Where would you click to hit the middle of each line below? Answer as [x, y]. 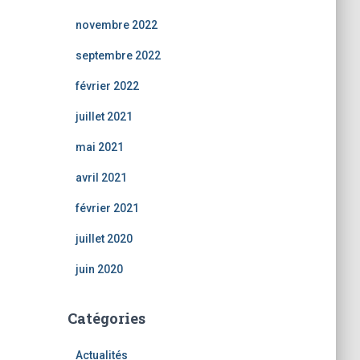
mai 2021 [99, 147]
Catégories [106, 318]
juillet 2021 [104, 117]
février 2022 [107, 86]
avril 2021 [101, 178]
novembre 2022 [116, 25]
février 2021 [107, 208]
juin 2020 [99, 269]
